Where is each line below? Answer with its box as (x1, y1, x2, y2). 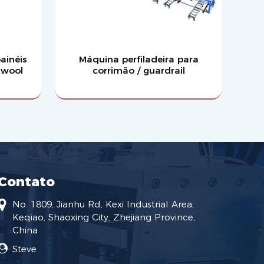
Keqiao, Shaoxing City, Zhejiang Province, (12, 212, 195, 223)
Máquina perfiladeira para (78, 53, 199, 65)
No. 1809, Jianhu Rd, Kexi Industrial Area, (12, 199, 194, 210)
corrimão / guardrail (92, 64, 185, 76)
